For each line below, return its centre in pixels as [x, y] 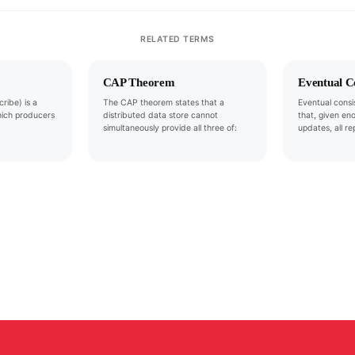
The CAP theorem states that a [163, 103]
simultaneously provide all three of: [170, 128]
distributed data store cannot [160, 116]
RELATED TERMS [177, 40]
